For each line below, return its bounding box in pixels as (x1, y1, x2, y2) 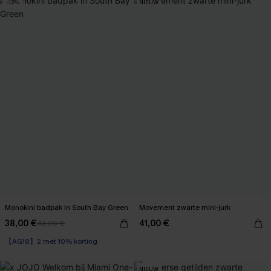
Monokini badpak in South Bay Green (5, 203, 128, 212)
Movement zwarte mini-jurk (139, 203, 230, 212)
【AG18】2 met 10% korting (5, 237, 97, 246)
